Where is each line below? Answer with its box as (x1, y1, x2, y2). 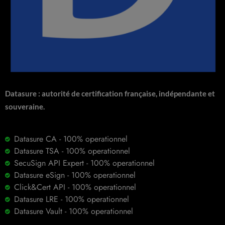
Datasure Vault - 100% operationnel (14, 205, 133, 217)
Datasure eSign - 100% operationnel (14, 169, 136, 181)
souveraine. (5, 101, 45, 111)
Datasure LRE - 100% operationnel (14, 193, 129, 205)
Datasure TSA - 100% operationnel (14, 145, 130, 157)
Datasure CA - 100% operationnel (14, 133, 128, 145)
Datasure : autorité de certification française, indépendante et (5, 88, 215, 98)
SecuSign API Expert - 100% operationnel (14, 157, 155, 169)
